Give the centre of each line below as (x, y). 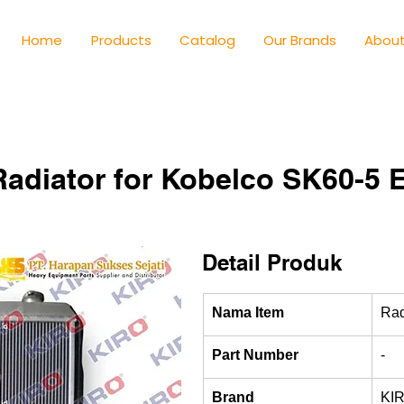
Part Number (255, 355)
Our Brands (299, 40)
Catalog (207, 40)
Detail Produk (272, 262)
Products (121, 40)
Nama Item (248, 312)
